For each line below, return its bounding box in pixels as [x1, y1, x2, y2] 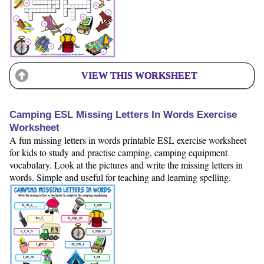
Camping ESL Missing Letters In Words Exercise [9, 108, 237, 120]
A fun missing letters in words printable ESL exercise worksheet [9, 133, 246, 146]
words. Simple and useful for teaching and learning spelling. [9, 170, 231, 183]
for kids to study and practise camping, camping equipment [9, 146, 227, 159]
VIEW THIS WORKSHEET [81, 70, 197, 81]
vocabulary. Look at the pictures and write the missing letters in [9, 158, 243, 171]
